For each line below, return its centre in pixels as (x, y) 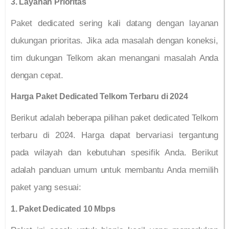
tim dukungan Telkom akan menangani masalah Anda (114, 58)
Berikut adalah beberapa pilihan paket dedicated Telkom (114, 118)
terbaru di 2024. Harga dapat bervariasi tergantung (114, 135)
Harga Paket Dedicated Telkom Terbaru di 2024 (99, 97)
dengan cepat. (37, 75)
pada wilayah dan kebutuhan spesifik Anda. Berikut (114, 153)
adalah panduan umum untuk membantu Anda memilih (114, 170)
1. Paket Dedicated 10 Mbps (63, 209)
